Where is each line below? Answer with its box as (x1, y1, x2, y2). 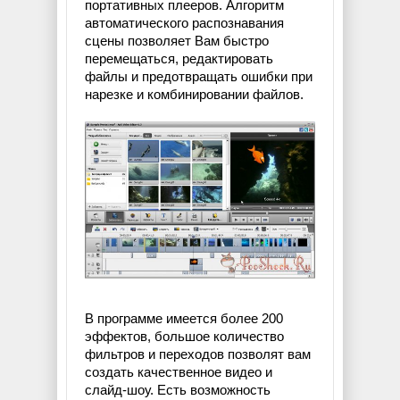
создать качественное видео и (85, 364, 272, 380)
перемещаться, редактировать (85, 51, 273, 67)
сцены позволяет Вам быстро (85, 33, 269, 49)
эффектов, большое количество (85, 329, 284, 345)
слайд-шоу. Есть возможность (85, 382, 271, 398)
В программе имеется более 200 (85, 311, 283, 327)
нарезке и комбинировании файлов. (85, 87, 304, 103)
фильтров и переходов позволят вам (85, 346, 311, 362)
